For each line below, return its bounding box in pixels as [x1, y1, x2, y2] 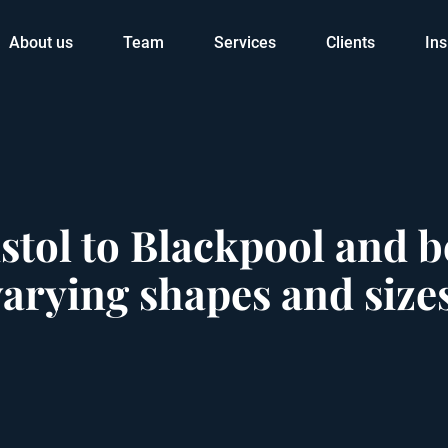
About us [9, 33, 73, 52]
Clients [326, 33, 375, 52]
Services [214, 33, 276, 52]
